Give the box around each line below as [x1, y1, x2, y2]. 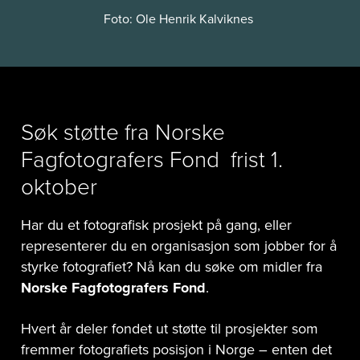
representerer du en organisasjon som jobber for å [21, 235, 337, 256]
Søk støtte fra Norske [21, 115, 225, 149]
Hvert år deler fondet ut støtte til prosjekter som [21, 317, 318, 339]
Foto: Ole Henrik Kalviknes [103, 9, 256, 28]
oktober [21, 170, 97, 203]
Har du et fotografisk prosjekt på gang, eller [21, 214, 292, 235]
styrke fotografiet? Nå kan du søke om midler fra [21, 256, 322, 277]
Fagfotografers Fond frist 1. [21, 142, 283, 176]
